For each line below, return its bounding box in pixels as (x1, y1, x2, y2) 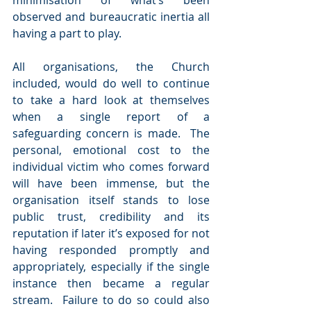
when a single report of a (12, 109, 210, 124)
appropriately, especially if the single (12, 259, 210, 274)
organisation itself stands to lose (12, 192, 210, 208)
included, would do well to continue (12, 76, 210, 91)
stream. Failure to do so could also (12, 292, 210, 308)
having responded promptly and (12, 242, 210, 258)
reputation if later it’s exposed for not (12, 226, 210, 241)
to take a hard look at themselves (12, 92, 210, 108)
